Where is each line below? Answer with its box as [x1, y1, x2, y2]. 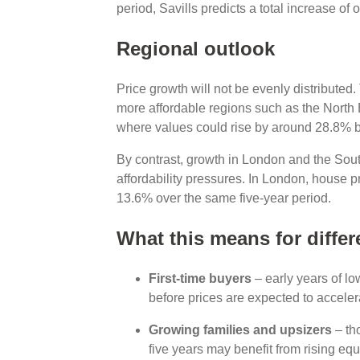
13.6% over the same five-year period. [116, 190, 334, 205]
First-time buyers [148, 271, 252, 285]
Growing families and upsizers [148, 322, 332, 337]
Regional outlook [116, 37, 275, 59]
